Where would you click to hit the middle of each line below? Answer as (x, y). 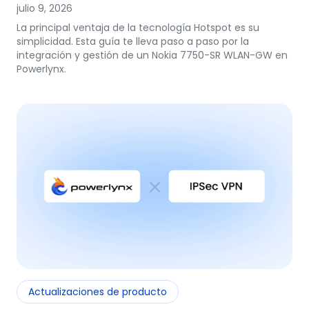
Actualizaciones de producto (98, 292)
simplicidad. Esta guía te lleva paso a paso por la (133, 41)
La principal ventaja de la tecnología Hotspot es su (138, 28)
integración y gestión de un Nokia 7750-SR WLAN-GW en (152, 55)
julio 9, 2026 (44, 8)
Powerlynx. (41, 69)
